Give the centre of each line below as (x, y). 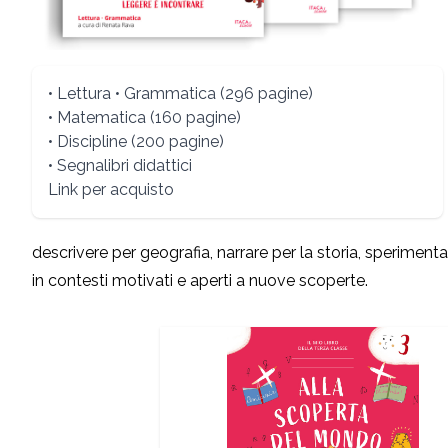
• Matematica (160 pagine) (144, 118)
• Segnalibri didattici (120, 166)
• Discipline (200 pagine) (136, 142)
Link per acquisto (111, 190)
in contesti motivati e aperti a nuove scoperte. (200, 280)
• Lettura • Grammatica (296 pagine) (180, 94)
